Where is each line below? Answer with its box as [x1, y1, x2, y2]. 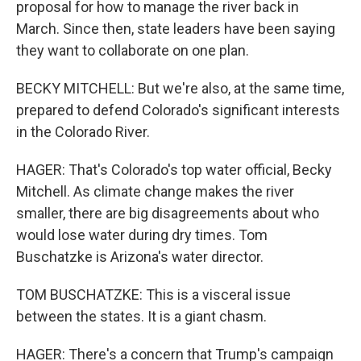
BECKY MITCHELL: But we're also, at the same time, [16, 80, 344, 97]
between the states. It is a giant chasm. [16, 308, 267, 325]
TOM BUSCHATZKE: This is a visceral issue [16, 286, 291, 303]
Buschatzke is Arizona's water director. [16, 248, 263, 265]
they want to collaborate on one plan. [16, 42, 249, 59]
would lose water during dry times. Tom [16, 226, 268, 243]
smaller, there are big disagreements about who [16, 205, 319, 222]
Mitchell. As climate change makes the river [16, 183, 294, 200]
